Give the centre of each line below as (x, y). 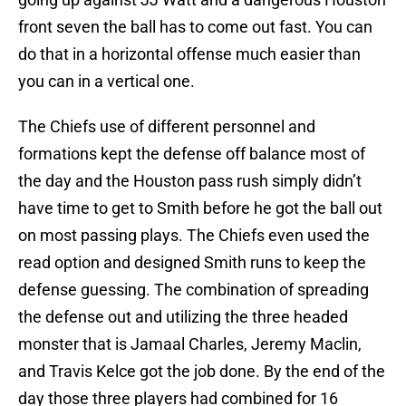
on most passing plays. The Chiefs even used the (194, 236)
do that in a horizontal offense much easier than (189, 54)
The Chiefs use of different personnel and (167, 127)
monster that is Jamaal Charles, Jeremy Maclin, (190, 344)
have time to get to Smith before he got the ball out (200, 208)
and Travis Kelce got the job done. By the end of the (202, 372)
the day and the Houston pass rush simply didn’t (190, 181)
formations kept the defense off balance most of (192, 154)
